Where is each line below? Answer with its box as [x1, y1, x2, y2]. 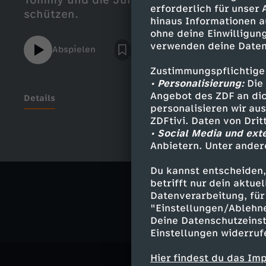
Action [197, 172, 233, 185]
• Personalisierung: [150, 78, 244, 89]
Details [24, 93, 55, 103]
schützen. [24, 8, 78, 21]
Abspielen [52, 45, 96, 55]
